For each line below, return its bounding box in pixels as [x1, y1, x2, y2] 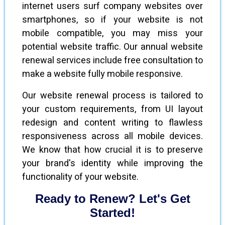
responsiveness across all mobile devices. [22, 130, 203, 143]
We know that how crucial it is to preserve [22, 143, 203, 157]
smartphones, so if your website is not [22, 13, 203, 27]
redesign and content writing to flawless [22, 116, 203, 130]
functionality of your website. [22, 170, 139, 184]
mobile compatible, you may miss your [22, 27, 203, 40]
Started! [90, 206, 135, 219]
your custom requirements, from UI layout [22, 102, 203, 116]
